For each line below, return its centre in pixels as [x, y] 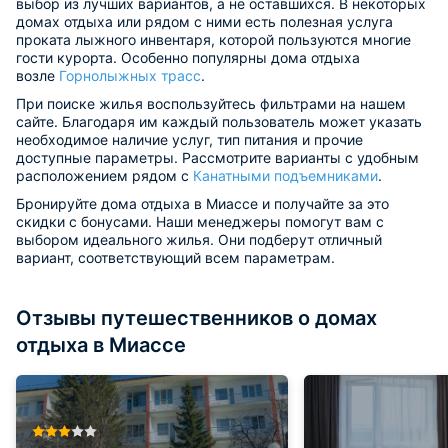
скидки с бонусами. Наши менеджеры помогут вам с [200, 221]
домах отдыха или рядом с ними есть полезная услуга [204, 21]
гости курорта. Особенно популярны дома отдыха [188, 57]
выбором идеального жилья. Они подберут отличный [199, 239]
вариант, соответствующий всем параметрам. [175, 257]
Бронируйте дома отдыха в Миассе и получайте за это [202, 203]
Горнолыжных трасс [130, 75]
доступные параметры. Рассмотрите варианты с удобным [217, 157]
